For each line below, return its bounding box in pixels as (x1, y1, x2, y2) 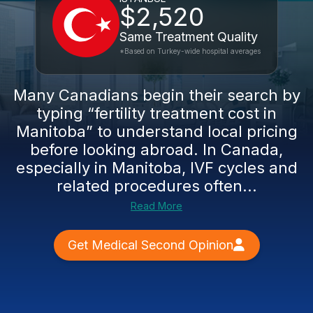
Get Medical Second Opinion (67, 238, 233, 252)
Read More (131, 200, 182, 212)
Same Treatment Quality (119, 29, 258, 44)
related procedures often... (56, 177, 257, 195)
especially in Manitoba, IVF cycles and (15, 159, 298, 177)
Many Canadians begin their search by (13, 86, 300, 104)
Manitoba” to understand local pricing (15, 122, 298, 140)
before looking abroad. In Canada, (30, 140, 283, 159)
